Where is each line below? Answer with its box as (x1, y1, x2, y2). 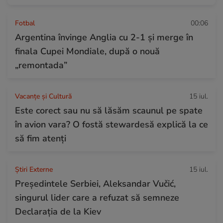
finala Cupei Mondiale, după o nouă (15, 45, 160, 57)
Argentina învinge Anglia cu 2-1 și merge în (15, 31, 193, 43)
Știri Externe (15, 164, 53, 174)
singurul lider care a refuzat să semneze (15, 191, 179, 204)
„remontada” (15, 59, 67, 71)
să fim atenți (15, 132, 66, 144)
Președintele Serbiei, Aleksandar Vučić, (15, 177, 176, 190)
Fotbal (15, 18, 35, 28)
